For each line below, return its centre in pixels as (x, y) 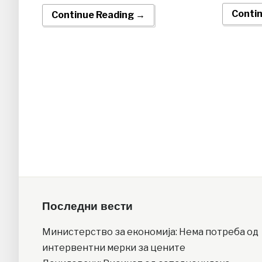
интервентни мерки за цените (114, 247)
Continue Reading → (98, 15)
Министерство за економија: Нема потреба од (150, 232)
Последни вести (87, 206)
